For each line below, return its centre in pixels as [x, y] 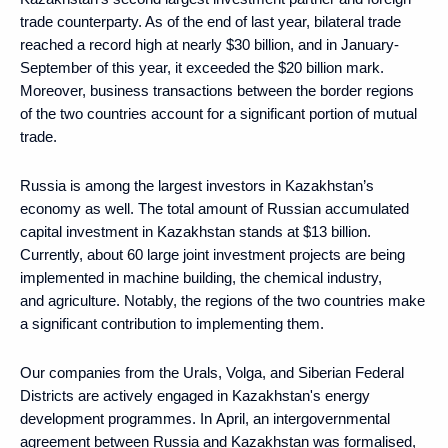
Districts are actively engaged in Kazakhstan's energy [195, 395]
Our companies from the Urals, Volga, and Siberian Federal [212, 372]
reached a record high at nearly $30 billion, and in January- [209, 44]
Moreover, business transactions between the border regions [217, 90]
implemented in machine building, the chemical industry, [201, 277]
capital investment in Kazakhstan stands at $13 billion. [195, 231]
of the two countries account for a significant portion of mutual [218, 113]
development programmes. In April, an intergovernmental [205, 418]
